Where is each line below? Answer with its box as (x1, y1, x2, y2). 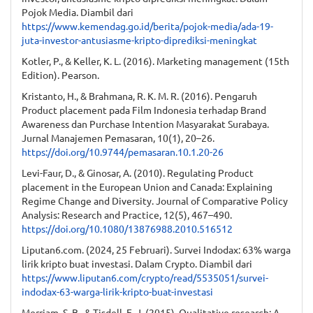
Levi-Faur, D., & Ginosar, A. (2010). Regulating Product (22, 166, 254, 179)
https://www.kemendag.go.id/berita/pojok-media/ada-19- (22, 19, 273, 32)
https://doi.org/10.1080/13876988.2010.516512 (22, 221, 233, 235)
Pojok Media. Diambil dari (22, 5, 133, 18)
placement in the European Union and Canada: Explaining (22, 180, 272, 193)
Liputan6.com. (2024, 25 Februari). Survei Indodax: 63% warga (22, 242, 291, 256)
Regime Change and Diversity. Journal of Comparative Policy (22, 194, 288, 207)
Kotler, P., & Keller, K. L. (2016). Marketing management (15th (22, 54, 289, 67)
